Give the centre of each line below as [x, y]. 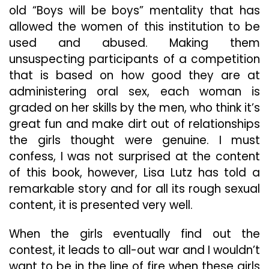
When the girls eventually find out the [134, 234]
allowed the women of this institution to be [134, 27]
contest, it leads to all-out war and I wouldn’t [134, 250]
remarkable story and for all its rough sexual [134, 189]
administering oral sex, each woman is [134, 92]
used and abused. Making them [134, 43]
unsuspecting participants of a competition [134, 59]
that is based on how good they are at [134, 75]
